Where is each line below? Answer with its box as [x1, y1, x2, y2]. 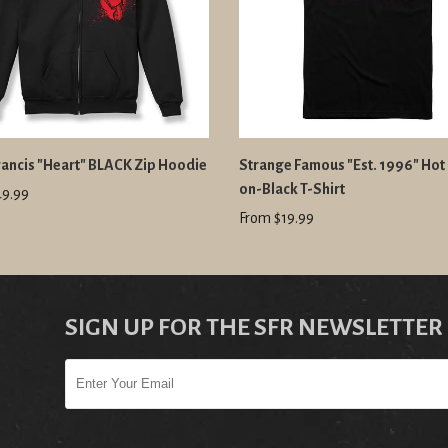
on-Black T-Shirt [238, 181, 345, 198]
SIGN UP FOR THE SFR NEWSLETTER [65, 314, 444, 341]
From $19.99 [238, 210, 314, 227]
